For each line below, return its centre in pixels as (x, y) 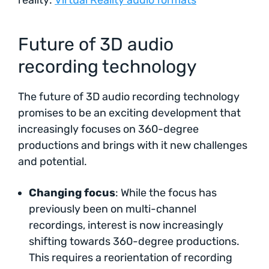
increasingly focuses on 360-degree (108, 129)
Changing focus (72, 193)
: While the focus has (166, 193)
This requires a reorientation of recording (131, 258)
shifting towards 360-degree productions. (134, 242)
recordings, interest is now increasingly (126, 225)
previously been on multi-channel (113, 209)
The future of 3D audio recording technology (129, 96)
